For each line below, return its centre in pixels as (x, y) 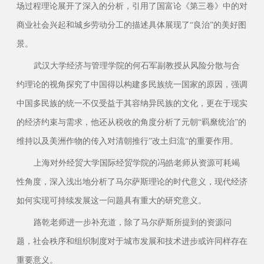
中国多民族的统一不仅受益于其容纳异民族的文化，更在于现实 (132, 103)
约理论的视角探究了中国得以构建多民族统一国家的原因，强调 (132, 84)
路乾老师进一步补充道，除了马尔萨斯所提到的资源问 (132, 222)
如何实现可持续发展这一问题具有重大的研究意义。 (111, 200)
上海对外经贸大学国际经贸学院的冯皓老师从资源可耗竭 (136, 162)
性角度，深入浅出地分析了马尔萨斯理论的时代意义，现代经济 (132, 181)
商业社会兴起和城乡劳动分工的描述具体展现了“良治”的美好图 (131, 24)
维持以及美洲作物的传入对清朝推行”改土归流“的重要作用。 (127, 141)
